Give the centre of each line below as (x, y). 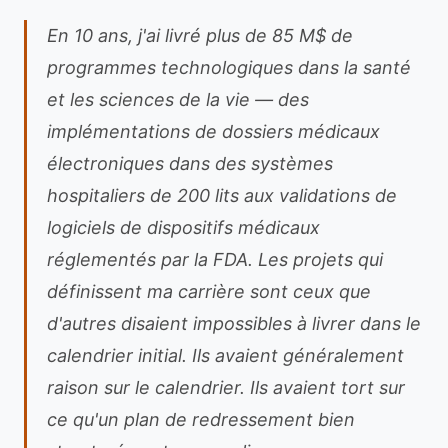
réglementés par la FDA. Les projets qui (215, 259)
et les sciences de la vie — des (178, 99)
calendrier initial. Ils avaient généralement (225, 355)
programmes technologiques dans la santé (229, 67)
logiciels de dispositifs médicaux (183, 227)
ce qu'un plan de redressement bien (201, 419)
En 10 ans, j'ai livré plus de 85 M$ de (200, 35)
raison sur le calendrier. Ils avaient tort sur (226, 387)
